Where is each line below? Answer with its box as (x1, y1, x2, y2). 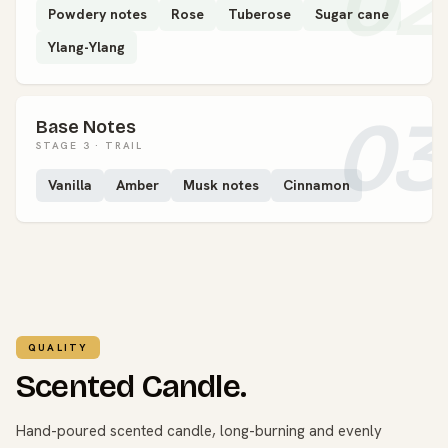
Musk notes (183, 175, 259, 194)
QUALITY (28, 340, 89, 354)
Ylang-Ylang (48, 37, 125, 56)
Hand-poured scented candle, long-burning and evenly (16, 420, 382, 441)
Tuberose (228, 4, 291, 23)
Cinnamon (283, 175, 350, 194)
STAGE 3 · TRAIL (36, 138, 143, 152)
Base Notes (36, 115, 136, 138)
